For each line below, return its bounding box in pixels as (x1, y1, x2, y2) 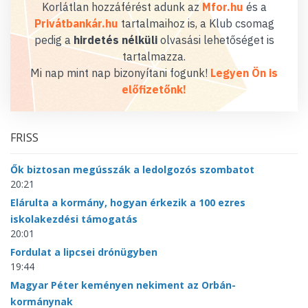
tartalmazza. (122, 49, 186, 63)
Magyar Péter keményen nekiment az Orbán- (10, 278, 236, 291)
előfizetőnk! (122, 82, 186, 96)
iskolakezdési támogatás (10, 212, 137, 225)
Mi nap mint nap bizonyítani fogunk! (30, 65, 210, 80)
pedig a (34, 32, 74, 47)
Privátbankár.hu (34, 16, 118, 30)
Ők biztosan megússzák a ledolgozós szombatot (10, 162, 254, 176)
